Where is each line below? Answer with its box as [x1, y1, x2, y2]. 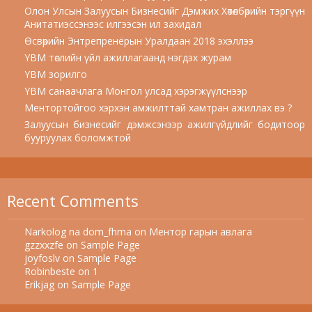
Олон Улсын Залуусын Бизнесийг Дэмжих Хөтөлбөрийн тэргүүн [24, 4, 305, 17]
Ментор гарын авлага [149, 225, 252, 238]
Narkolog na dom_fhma [24, 225, 132, 238]
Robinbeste [24, 265, 75, 278]
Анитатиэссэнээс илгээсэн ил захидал [24, 17, 201, 31]
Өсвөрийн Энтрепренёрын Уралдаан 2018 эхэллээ [24, 34, 253, 47]
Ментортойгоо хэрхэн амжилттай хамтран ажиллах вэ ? [24, 101, 292, 114]
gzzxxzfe [24, 238, 63, 251]
